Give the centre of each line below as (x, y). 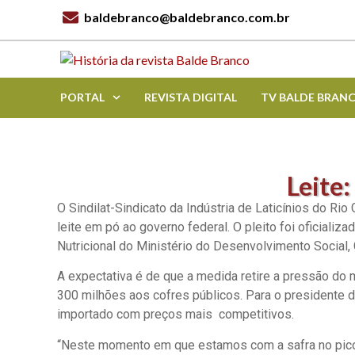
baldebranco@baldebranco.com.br (187, 17)
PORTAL (83, 97)
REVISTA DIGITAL (191, 97)
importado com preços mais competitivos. (176, 315)
